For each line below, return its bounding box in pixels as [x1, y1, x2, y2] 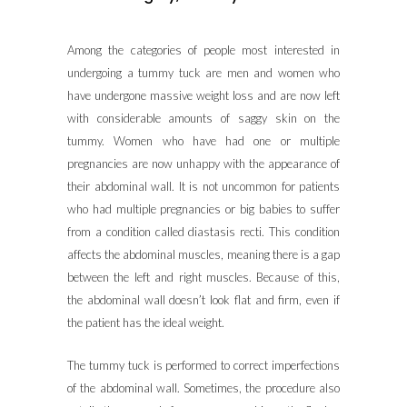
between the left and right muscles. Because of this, [67, 270, 340, 284]
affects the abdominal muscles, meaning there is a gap [67, 247, 340, 262]
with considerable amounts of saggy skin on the [67, 111, 340, 125]
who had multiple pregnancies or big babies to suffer [67, 202, 340, 216]
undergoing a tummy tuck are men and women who [67, 65, 340, 80]
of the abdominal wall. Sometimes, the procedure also [67, 381, 340, 395]
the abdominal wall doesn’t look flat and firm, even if [67, 293, 340, 307]
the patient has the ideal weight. [67, 315, 224, 330]
